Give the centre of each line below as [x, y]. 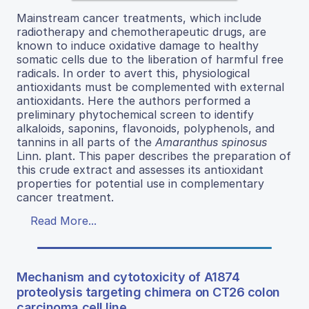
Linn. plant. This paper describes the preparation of [154, 156]
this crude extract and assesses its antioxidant [140, 170]
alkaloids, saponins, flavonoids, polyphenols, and [146, 129]
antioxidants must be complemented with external [150, 87]
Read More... [63, 221]
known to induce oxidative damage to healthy [138, 46]
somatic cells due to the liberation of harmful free [150, 60]
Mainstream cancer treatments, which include [139, 18]
